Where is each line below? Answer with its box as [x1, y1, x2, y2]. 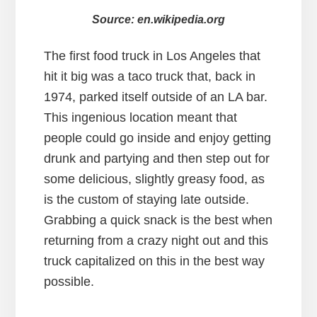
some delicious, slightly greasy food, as [44, 172, 265, 187]
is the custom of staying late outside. [44, 192, 250, 207]
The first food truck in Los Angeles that [44, 49, 261, 64]
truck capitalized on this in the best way [44, 254, 265, 269]
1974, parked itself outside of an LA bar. [44, 90, 268, 105]
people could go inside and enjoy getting [44, 131, 272, 146]
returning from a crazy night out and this [44, 234, 269, 248]
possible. [44, 275, 95, 289]
